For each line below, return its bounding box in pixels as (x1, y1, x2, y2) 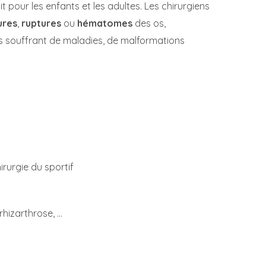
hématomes (77, 17, 132, 29)
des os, (132, 17, 166, 29)
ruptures (21, 17, 61, 29)
